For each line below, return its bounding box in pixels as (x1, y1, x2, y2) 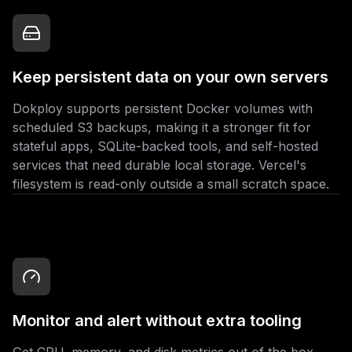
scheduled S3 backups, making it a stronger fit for (13, 119, 311, 135)
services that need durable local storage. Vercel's (13, 157, 306, 173)
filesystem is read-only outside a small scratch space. (13, 176, 329, 192)
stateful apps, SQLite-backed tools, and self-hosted (13, 138, 318, 154)
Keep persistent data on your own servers (13, 68, 328, 86)
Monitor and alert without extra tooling (13, 311, 302, 330)
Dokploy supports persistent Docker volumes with (13, 101, 313, 116)
